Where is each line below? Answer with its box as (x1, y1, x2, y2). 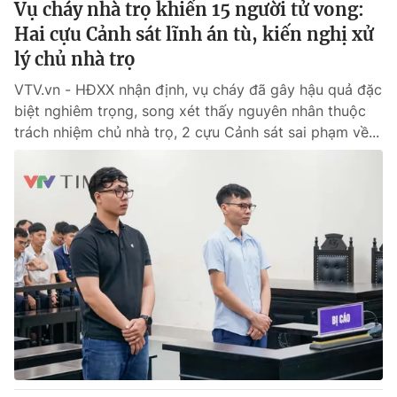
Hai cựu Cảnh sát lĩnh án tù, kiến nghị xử (14, 23, 374, 45)
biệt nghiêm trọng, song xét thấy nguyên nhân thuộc (14, 102, 366, 120)
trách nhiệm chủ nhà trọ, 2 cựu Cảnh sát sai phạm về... (14, 123, 379, 141)
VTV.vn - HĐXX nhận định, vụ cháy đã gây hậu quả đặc (14, 81, 382, 98)
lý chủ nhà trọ (14, 48, 136, 70)
